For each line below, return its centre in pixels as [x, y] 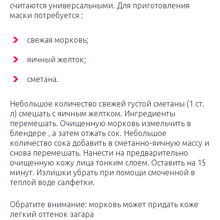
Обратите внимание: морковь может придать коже [104, 205]
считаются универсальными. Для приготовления [100, 6]
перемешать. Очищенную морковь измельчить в [100, 124]
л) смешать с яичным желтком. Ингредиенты [93, 114]
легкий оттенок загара [52, 214]
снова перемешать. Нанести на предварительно [99, 153]
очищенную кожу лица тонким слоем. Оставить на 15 [108, 163]
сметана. [43, 79]
